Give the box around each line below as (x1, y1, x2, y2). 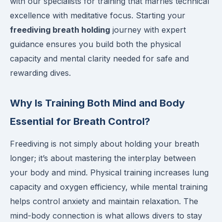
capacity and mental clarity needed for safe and (10, 54, 189, 63)
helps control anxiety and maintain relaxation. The (10, 196, 198, 206)
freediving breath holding (10, 25, 110, 35)
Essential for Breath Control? (10, 115, 150, 127)
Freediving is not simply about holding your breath (10, 139, 199, 149)
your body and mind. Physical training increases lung (10, 167, 209, 177)
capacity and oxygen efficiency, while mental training (10, 182, 208, 192)
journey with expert (110, 25, 186, 35)
